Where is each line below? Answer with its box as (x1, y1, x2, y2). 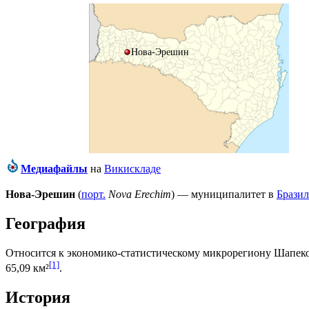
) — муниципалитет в (171, 188, 277, 201)
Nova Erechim (108, 188, 171, 201)
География (6, 215, 86, 233)
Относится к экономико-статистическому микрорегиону (6, 247, 274, 259)
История (6, 288, 70, 307)
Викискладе (104, 163, 161, 175)
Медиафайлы (21, 163, 88, 175)
